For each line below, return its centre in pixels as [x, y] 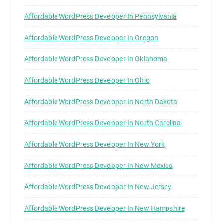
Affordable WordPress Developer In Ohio [87, 81]
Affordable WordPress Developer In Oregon [91, 38]
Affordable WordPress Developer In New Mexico [98, 166]
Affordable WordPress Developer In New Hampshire [105, 208]
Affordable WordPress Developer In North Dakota [101, 102]
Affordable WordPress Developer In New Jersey [98, 187]
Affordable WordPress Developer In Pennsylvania [100, 17]
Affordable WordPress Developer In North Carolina [103, 123]
